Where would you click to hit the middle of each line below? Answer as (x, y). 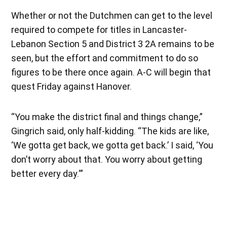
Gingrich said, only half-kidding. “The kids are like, (110, 131)
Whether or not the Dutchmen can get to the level (112, 16)
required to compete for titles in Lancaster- (99, 30)
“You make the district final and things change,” (107, 117)
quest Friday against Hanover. (72, 87)
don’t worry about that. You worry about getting (107, 160)
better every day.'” (47, 174)
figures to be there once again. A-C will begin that (111, 72)
